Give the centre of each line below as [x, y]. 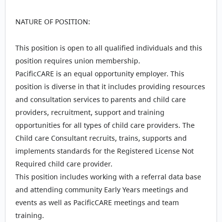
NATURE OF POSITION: [53, 22]
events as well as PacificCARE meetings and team [97, 202]
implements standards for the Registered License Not [105, 151]
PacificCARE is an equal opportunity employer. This [100, 74]
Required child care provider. [64, 164]
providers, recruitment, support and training [90, 112]
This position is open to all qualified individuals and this [109, 48]
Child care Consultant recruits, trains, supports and [101, 138]
